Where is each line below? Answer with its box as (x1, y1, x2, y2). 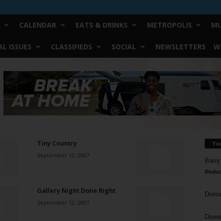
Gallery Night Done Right (37, 186, 115, 195)
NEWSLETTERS (155, 42, 206, 51)
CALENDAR (19, 20, 56, 30)
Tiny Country (37, 139, 77, 147)
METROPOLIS (147, 20, 192, 30)
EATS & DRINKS (75, 20, 128, 30)
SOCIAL (111, 42, 136, 51)
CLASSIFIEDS (50, 42, 92, 51)
